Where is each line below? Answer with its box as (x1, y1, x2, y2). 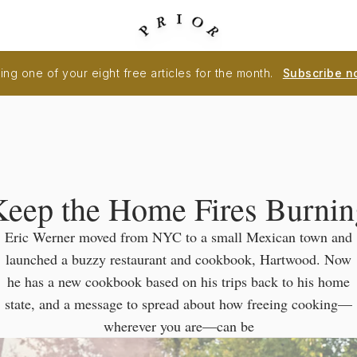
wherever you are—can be (103, 316, 254, 335)
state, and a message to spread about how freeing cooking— (5, 294, 352, 313)
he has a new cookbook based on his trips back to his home (7, 272, 350, 291)
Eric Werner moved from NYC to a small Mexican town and (5, 227, 352, 246)
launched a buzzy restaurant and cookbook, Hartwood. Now (6, 249, 351, 269)
